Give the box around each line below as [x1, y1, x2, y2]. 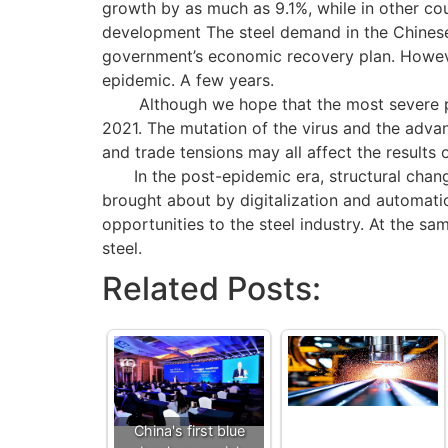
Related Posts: [102, 269, 321, 309]
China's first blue [133, 422, 245, 440]
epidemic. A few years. [102, 70, 274, 91]
